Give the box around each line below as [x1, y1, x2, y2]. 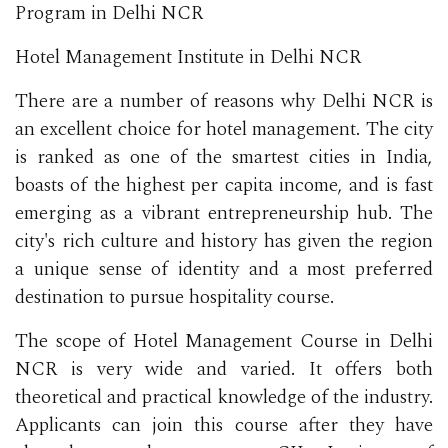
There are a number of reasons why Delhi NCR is [15, 86, 433, 116]
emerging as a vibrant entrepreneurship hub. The [15, 198, 433, 228]
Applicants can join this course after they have [15, 410, 433, 440]
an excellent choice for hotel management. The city [15, 114, 433, 144]
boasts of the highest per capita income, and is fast [15, 170, 433, 200]
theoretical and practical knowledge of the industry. [15, 382, 433, 412]
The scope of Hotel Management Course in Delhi [15, 326, 433, 356]
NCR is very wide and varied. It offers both [15, 354, 433, 384]
